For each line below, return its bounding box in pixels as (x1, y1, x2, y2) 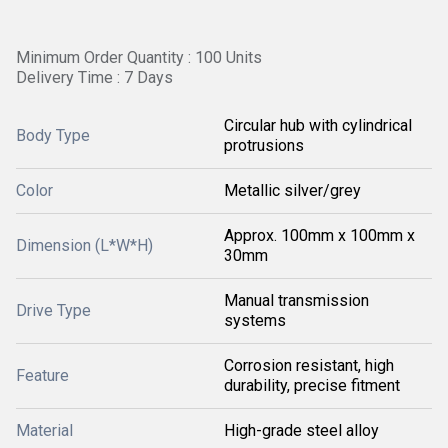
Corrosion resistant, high (224, 356, 394, 375)
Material (16, 421, 73, 440)
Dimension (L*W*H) (16, 236, 153, 255)
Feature (16, 366, 69, 385)
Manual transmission (224, 291, 369, 310)
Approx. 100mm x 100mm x (224, 226, 415, 245)
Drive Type (16, 301, 91, 320)
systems (224, 311, 286, 330)
